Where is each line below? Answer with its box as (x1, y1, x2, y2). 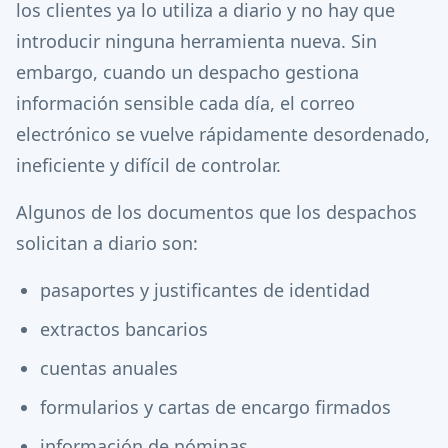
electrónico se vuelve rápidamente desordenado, (16, 122, 430, 146)
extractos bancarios (40, 317, 208, 341)
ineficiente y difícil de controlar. (16, 153, 281, 177)
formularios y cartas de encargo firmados (40, 395, 391, 419)
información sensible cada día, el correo (16, 91, 355, 115)
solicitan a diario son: (16, 231, 198, 255)
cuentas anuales (40, 356, 178, 380)
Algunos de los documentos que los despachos (16, 200, 417, 224)
